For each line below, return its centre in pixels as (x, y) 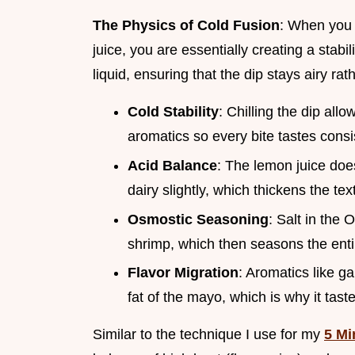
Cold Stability (173, 112)
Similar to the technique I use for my (208, 335)
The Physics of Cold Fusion (186, 26)
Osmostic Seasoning (198, 219)
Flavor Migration (183, 273)
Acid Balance (172, 165)
